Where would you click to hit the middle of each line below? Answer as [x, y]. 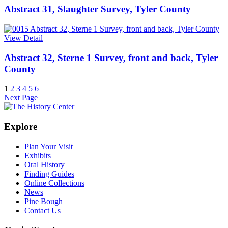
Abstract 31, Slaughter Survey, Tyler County [97, 9]
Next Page [21, 98]
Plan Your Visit [49, 146]
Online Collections [54, 183]
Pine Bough [44, 201]
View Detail [23, 38]
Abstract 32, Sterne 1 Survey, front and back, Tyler [111, 58]
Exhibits [38, 155]
